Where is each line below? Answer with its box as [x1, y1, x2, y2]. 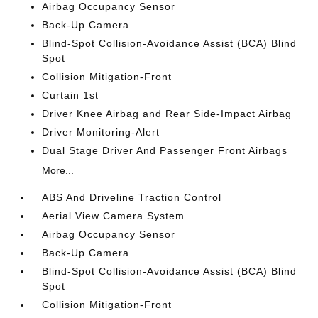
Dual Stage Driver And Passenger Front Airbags [42, 145, 288, 156]
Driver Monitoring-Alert [42, 126, 160, 138]
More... [42, 165, 75, 176]
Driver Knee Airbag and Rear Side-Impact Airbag [42, 108, 292, 119]
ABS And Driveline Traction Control [42, 192, 222, 203]
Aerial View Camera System [42, 210, 185, 221]
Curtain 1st [42, 89, 99, 101]
